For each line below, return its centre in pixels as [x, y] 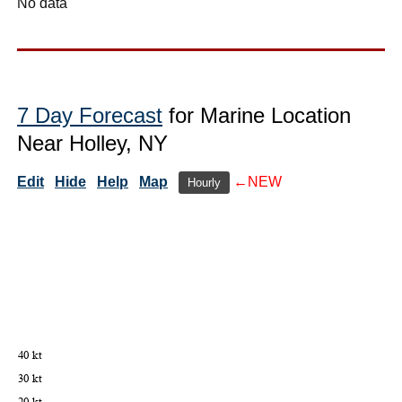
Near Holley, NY [92, 143]
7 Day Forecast [90, 115]
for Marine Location [257, 115]
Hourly [204, 182]
